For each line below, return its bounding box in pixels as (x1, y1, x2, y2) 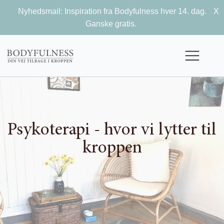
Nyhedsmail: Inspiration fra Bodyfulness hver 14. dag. (17, 7, 206, 15)
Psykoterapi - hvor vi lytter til (7, 121, 216, 139)
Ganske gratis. (85, 19, 138, 28)
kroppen (82, 139, 142, 157)
